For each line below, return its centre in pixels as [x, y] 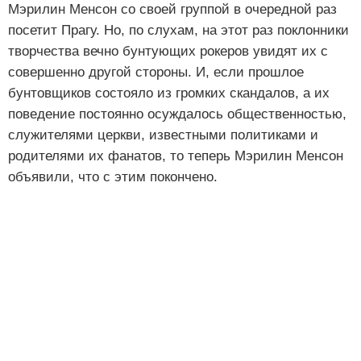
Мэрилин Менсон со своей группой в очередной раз [172, 10]
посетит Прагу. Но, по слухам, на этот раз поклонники [178, 31]
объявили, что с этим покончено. [113, 177]
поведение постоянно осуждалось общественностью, [177, 114]
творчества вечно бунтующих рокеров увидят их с [168, 52]
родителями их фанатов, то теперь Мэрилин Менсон [176, 156]
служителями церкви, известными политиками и [163, 135]
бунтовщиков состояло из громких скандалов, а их [169, 93]
